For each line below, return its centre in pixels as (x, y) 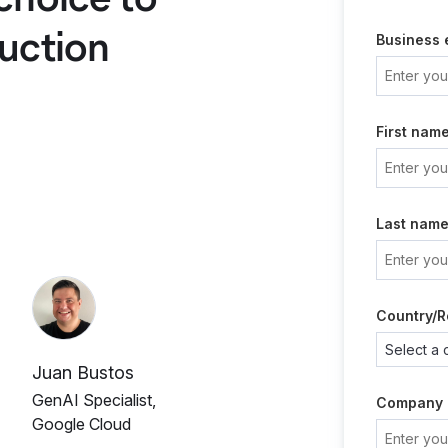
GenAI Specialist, (94, 400)
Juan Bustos (83, 372)
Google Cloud (81, 424)
